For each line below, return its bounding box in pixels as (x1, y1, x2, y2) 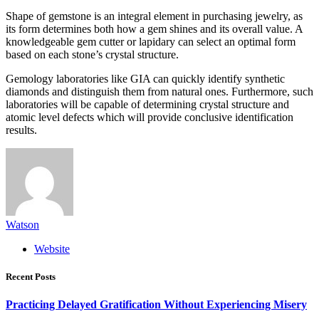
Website (34, 243, 70, 256)
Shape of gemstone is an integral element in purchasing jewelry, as (6, 10, 303, 23)
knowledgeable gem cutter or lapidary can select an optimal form (6, 36, 296, 48)
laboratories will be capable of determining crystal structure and (6, 98, 289, 111)
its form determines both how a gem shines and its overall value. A (6, 23, 303, 36)
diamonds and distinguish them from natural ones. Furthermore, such (6, 85, 313, 98)
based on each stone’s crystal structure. (6, 48, 179, 61)
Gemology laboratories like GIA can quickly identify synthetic (6, 73, 285, 85)
